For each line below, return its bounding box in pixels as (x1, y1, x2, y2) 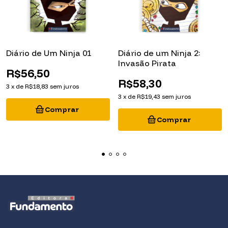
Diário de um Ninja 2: (118, 48, 201, 59)
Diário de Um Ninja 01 (6, 48, 92, 59)
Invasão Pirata (118, 58, 176, 69)
